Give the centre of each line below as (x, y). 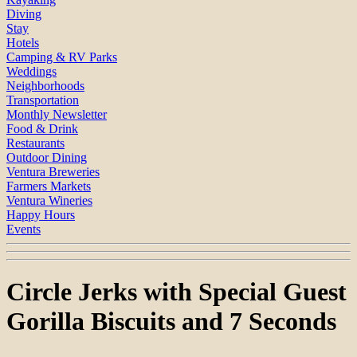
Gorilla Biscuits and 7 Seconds (171, 321)
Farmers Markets (49, 186)
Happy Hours (41, 214)
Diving (24, 14)
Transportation (43, 100)
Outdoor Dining (47, 157)
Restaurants (35, 143)
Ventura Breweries (53, 171)
